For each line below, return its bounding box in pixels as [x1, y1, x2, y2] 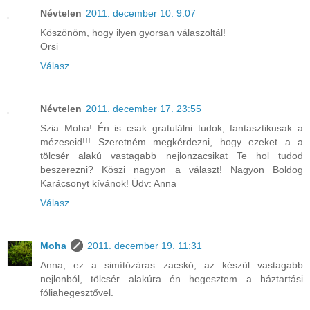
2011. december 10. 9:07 [86, 8, 196, 19]
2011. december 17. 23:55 [86, 103, 201, 115]
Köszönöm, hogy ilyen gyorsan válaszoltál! [40, 27, 226, 39]
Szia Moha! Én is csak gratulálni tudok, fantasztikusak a [40, 122, 303, 134]
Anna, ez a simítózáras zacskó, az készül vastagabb [40, 259, 303, 271]
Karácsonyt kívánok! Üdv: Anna [40, 178, 176, 190]
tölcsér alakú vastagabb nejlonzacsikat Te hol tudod [40, 150, 303, 162]
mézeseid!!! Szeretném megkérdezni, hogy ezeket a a [40, 136, 303, 148]
